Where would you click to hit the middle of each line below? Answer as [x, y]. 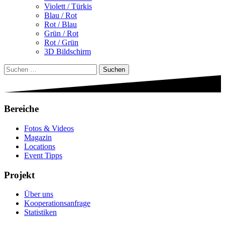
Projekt [19, 175]
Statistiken [40, 212]
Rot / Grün [61, 43]
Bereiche [21, 109]
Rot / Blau [61, 25]
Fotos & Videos [49, 129]
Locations [40, 147]
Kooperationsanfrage [57, 203]
